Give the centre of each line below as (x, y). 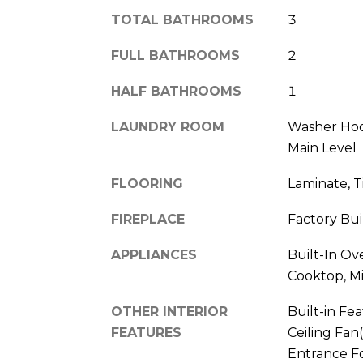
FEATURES (146, 333)
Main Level (322, 148)
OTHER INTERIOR (169, 312)
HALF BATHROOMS (176, 92)
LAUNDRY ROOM (168, 127)
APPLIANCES (154, 255)
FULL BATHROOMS (175, 56)
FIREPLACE (148, 220)
